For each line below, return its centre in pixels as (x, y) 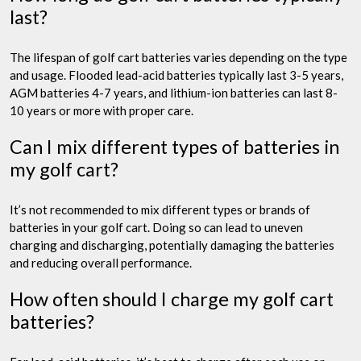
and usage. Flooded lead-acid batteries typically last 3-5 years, (176, 75)
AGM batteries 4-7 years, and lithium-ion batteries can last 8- (174, 92)
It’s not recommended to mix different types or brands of (160, 209)
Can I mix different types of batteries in (174, 146)
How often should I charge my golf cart (172, 299)
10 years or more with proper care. (102, 110)
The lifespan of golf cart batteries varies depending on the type (178, 57)
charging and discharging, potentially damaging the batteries (172, 245)
